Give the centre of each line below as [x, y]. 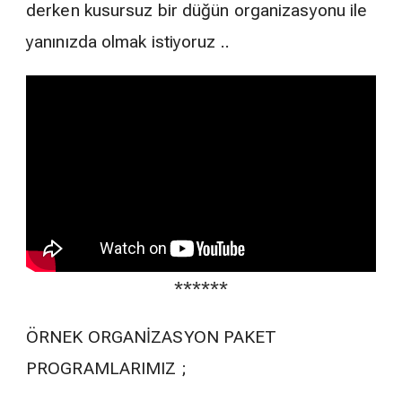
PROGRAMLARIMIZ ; [106, 368]
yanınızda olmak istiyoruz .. [128, 41]
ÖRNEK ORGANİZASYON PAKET [152, 336]
